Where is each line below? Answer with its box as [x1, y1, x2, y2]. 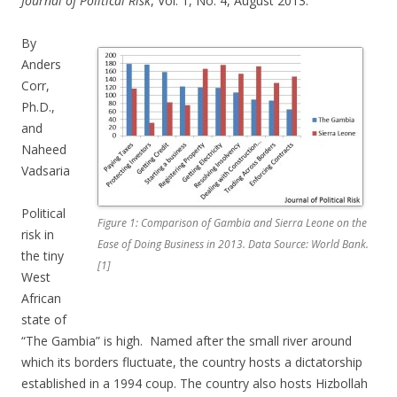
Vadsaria [21, 162, 70, 180]
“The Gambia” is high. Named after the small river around [21, 332, 352, 350]
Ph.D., [21, 98, 55, 116]
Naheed [21, 141, 66, 159]
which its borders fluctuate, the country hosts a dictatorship [21, 354, 362, 371]
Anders [21, 56, 61, 74]
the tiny [21, 247, 64, 265]
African [21, 290, 61, 307]
